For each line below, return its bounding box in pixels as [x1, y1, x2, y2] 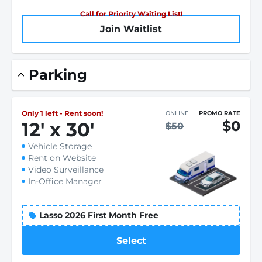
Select [116, 235, 146, 246]
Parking [29, 66, 87, 83]
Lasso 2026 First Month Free [39, 210, 158, 220]
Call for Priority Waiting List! [80, 9, 182, 18]
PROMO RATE [199, 109, 240, 117]
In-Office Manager [28, 176, 102, 187]
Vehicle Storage [28, 141, 92, 151]
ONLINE [166, 109, 189, 117]
